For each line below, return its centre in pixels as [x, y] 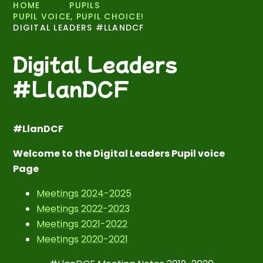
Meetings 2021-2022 [82, 224]
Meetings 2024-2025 [84, 193]
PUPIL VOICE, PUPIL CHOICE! [79, 16]
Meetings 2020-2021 [82, 239]
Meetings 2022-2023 [83, 209]
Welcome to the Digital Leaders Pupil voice [119, 154]
